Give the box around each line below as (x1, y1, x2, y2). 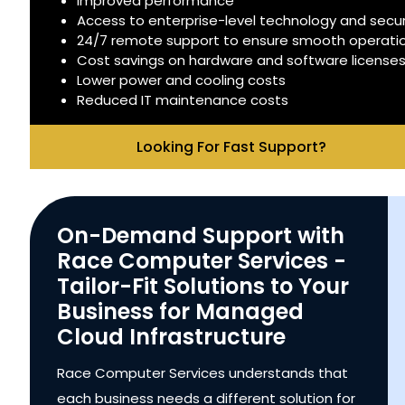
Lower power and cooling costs (77, 70, 287, 89)
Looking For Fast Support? (136, 136, 326, 157)
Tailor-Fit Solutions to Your (57, 270, 350, 301)
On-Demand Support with (57, 220, 345, 250)
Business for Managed (57, 296, 305, 326)
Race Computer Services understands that (57, 363, 349, 382)
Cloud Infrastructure (57, 321, 287, 352)
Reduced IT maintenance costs (77, 89, 289, 109)
